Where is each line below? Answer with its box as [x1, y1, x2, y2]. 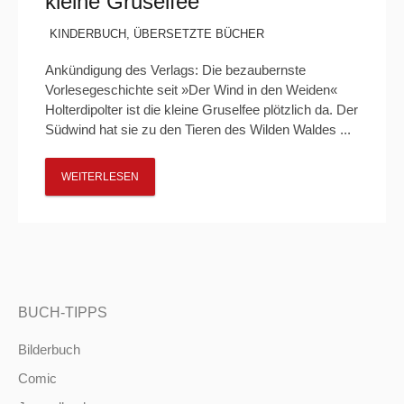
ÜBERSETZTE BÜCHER [133, 27, 264, 41]
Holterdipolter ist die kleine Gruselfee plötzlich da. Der [45, 102, 358, 117]
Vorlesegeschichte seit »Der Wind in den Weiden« [45, 82, 337, 97]
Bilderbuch [18, 342, 80, 357]
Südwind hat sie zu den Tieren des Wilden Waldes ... [45, 122, 351, 137]
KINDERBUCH [50, 27, 126, 41]
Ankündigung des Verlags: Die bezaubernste [45, 62, 306, 78]
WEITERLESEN [61, 170, 139, 183]
